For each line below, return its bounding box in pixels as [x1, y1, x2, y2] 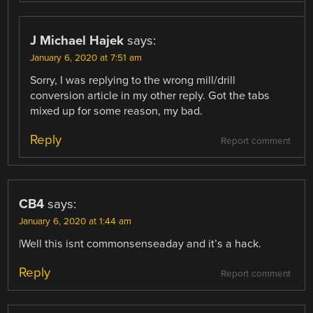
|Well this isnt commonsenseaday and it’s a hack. [19, 236, 262, 251]
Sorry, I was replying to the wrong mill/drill [30, 73, 236, 87]
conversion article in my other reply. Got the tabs [30, 88, 270, 103]
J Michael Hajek [30, 32, 124, 48]
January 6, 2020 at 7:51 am [30, 52, 143, 64]
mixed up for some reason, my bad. [30, 103, 203, 118]
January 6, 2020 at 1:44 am [19, 215, 132, 227]
